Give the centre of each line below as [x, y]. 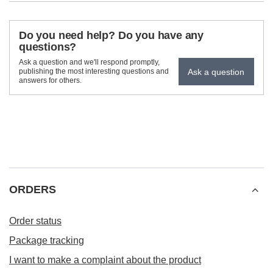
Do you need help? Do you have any [112, 35]
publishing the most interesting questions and [94, 71]
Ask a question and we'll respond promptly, [89, 62]
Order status [35, 221]
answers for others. [50, 80]
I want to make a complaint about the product [105, 260]
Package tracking [47, 240]
